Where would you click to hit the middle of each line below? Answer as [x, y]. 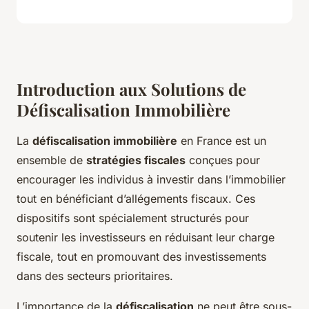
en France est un [222, 141]
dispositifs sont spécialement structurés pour [133, 218]
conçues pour [223, 160]
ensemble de [51, 160]
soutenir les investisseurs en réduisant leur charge [146, 238]
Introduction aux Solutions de [131, 89]
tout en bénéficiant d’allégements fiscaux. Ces [136, 199]
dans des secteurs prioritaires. [95, 276]
